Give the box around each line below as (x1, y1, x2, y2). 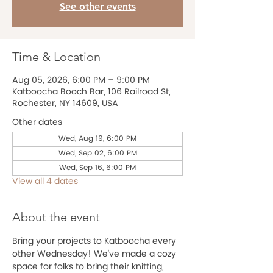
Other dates (12, 115, 62, 129)
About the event (12, 209, 100, 224)
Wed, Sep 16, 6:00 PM (59, 161, 136, 174)
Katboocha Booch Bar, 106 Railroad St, (12, 84, 171, 99)
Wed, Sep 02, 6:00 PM (58, 147, 137, 159)
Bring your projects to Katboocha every (12, 233, 179, 248)
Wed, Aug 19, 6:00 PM (58, 132, 136, 144)
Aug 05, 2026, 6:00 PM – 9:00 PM (12, 73, 150, 87)
